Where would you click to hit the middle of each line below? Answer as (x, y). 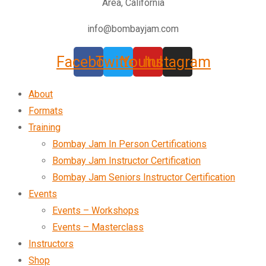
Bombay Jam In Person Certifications (129, 144)
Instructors (51, 244)
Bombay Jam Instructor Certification (126, 161)
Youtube (148, 62)
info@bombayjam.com (133, 29)
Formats (46, 111)
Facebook (88, 62)
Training (45, 127)
